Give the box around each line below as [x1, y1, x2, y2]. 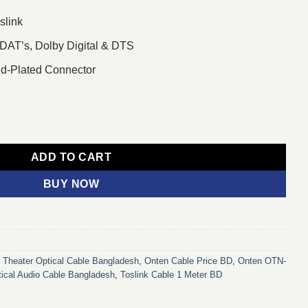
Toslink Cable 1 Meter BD [120, 269, 222, 280]
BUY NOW [43, 178, 100, 190]
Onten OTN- [238, 255, 286, 266]
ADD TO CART [30, 151, 112, 164]
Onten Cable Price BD [144, 255, 232, 266]
